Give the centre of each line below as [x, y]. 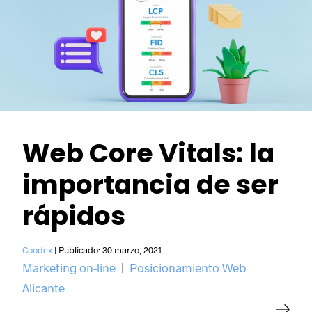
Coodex [38, 250]
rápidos [74, 216]
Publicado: [81, 250]
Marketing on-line [69, 267]
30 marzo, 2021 [132, 250]
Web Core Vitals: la [149, 153]
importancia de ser [151, 184]
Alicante [44, 287]
